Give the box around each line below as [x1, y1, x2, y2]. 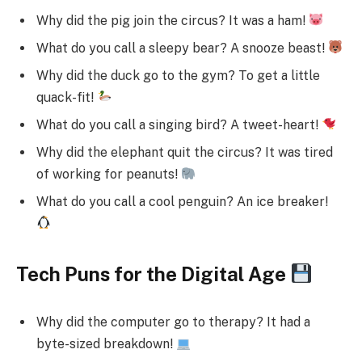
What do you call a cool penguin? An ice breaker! [36, 193, 328, 209]
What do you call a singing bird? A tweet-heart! [36, 116, 322, 133]
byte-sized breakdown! [36, 336, 176, 352]
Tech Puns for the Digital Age [16, 262, 290, 285]
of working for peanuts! [36, 166, 181, 182]
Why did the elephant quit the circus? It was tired [36, 144, 333, 160]
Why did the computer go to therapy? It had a [36, 314, 310, 330]
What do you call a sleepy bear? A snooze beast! [36, 40, 328, 56]
